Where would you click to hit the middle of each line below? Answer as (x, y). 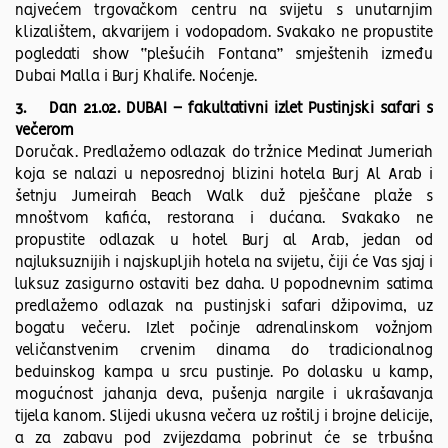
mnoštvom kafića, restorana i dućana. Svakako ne (224, 219)
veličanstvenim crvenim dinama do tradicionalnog (224, 351)
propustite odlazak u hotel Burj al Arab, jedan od (224, 241)
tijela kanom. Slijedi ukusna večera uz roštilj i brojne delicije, (224, 417)
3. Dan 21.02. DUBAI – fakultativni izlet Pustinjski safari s (224, 109)
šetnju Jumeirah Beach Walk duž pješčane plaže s (224, 197)
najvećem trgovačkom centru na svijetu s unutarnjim (224, 11)
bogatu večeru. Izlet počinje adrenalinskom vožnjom (224, 329)
